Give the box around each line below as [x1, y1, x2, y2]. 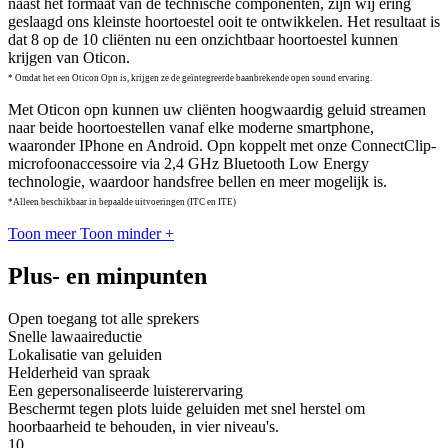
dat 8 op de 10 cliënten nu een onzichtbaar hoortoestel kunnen [8, 31, 398, 49]
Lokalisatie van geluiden [8, 346, 162, 364]
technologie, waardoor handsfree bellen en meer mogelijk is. [8, 173, 387, 191]
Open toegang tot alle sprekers [8, 310, 199, 328]
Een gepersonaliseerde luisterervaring [8, 382, 243, 400]
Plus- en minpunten [8, 263, 207, 290]
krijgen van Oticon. [8, 49, 130, 67]
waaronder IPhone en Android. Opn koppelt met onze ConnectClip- [8, 137, 436, 155]
